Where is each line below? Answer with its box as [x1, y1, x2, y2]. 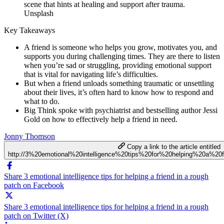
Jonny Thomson [4, 131, 55, 140]
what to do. [24, 96, 61, 105]
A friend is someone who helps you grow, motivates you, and [24, 42, 217, 51]
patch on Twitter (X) [4, 211, 68, 220]
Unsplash [24, 8, 53, 17]
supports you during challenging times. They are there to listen [24, 51, 220, 60]
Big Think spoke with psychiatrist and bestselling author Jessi [24, 105, 217, 114]
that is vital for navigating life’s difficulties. [24, 69, 158, 78]
